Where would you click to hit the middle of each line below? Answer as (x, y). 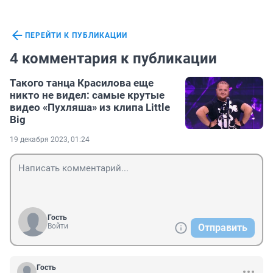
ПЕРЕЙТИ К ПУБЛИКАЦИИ (76, 36)
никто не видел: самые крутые (87, 95)
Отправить (223, 228)
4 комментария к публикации (113, 59)
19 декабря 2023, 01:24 (50, 140)
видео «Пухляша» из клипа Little (90, 108)
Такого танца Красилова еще (82, 83)
